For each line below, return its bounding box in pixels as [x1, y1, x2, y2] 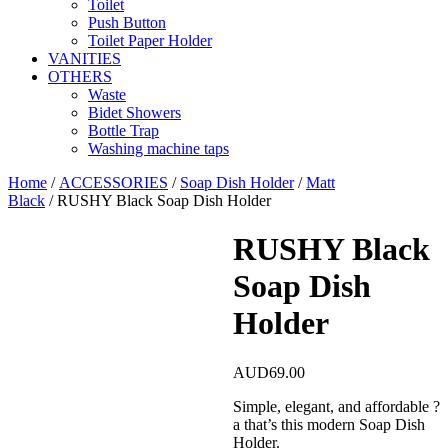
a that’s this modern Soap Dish [232, 415, 425, 433]
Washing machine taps [88, 140, 229, 157]
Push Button [88, 14, 166, 31]
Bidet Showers [88, 104, 181, 121]
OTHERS [48, 68, 112, 85]
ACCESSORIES [59, 174, 168, 191]
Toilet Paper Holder [88, 32, 212, 49]
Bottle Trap [88, 122, 159, 139]
